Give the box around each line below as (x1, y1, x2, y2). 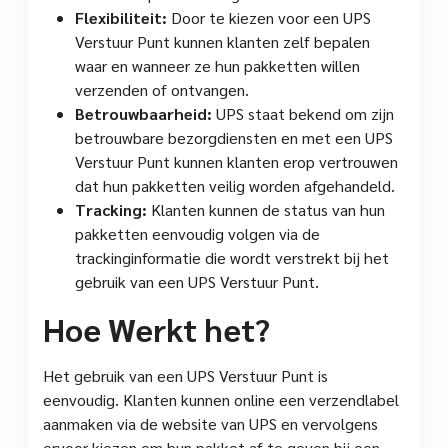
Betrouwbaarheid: (75, 103, 212, 125)
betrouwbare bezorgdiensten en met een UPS (75, 127, 393, 149)
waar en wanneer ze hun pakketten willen (75, 55, 360, 77)
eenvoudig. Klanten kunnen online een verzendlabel (43, 389, 399, 411)
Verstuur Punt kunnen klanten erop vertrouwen (75, 151, 398, 173)
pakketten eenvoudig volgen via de (75, 223, 320, 245)
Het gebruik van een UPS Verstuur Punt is (43, 365, 328, 387)
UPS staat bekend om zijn (212, 103, 394, 125)
